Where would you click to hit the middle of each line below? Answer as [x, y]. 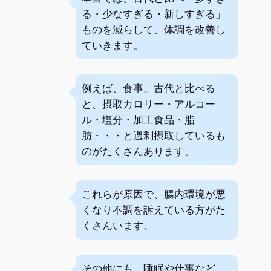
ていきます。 [113, 45]
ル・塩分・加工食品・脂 [139, 120]
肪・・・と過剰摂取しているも [154, 135]
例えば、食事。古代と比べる [149, 88]
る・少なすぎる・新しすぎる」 [154, 14]
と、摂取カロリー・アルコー [149, 104]
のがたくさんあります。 [139, 151]
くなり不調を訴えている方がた [154, 210]
